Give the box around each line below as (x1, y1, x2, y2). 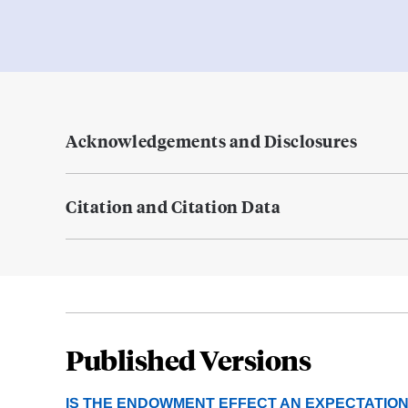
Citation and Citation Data (66, 195, 280, 219)
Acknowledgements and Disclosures (66, 129, 357, 153)
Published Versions (66, 342, 311, 378)
